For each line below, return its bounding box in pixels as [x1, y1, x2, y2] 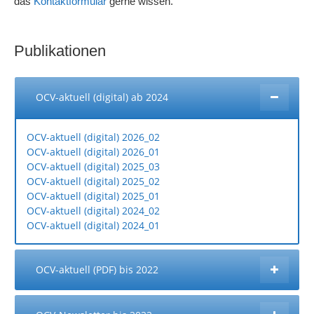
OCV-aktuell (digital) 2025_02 [27, 175, 160, 188]
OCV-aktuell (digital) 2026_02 [27, 130, 160, 144]
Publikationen [14, 42, 106, 60]
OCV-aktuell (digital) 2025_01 [27, 189, 160, 203]
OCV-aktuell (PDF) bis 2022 [36, 263, 158, 276]
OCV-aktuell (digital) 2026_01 [27, 145, 160, 158]
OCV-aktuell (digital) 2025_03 [27, 160, 160, 173]
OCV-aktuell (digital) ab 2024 [36, 90, 168, 104]
